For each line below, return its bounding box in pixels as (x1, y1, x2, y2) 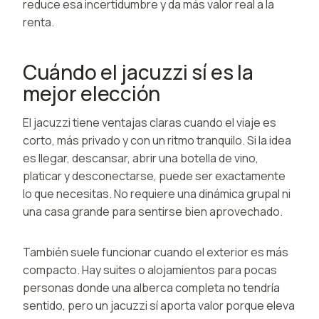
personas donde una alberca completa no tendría (23, 279, 280, 296)
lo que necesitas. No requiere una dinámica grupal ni (23, 185, 291, 202)
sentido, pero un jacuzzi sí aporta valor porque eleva (23, 297, 295, 313)
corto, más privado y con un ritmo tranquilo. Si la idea (23, 132, 291, 148)
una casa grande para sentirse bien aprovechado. (23, 203, 283, 219)
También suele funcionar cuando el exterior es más (23, 244, 288, 260)
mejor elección (23, 79, 161, 107)
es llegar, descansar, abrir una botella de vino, (23, 150, 258, 166)
